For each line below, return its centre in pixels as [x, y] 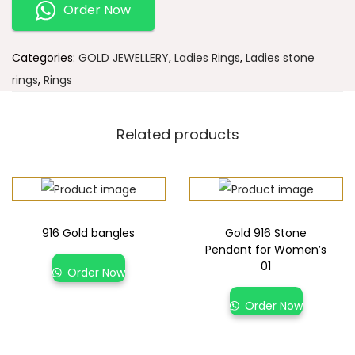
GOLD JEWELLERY [124, 58]
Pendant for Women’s [266, 250]
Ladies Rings [207, 58]
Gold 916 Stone [266, 233]
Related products [177, 135]
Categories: [45, 58]
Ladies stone [280, 58]
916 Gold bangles [89, 233]
